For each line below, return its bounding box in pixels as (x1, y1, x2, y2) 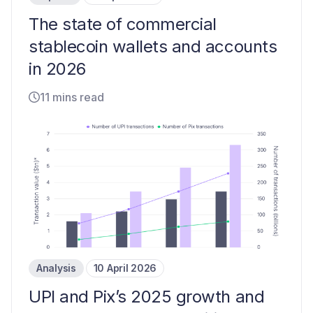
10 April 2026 (93, 262, 157, 275)
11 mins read (40, 90, 104, 105)
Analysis (36, 262, 76, 275)
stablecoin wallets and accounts (29, 36, 277, 57)
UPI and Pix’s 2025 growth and (29, 286, 265, 307)
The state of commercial (29, 14, 217, 35)
